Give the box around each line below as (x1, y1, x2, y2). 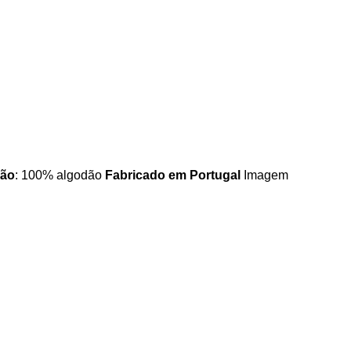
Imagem (241, 168, 288, 182)
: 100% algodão (15, 168, 105, 182)
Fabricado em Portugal (105, 168, 241, 182)
